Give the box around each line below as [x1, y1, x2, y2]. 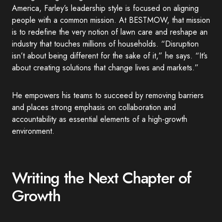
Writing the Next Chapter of [12, 166, 191, 189]
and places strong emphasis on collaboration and [12, 102, 176, 113]
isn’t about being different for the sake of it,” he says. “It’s [12, 50, 208, 61]
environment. [12, 125, 55, 137]
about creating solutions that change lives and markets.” [12, 62, 199, 73]
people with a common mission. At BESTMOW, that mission [12, 14, 210, 26]
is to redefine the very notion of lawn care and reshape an [12, 26, 208, 38]
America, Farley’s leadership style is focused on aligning [12, 2, 199, 14]
